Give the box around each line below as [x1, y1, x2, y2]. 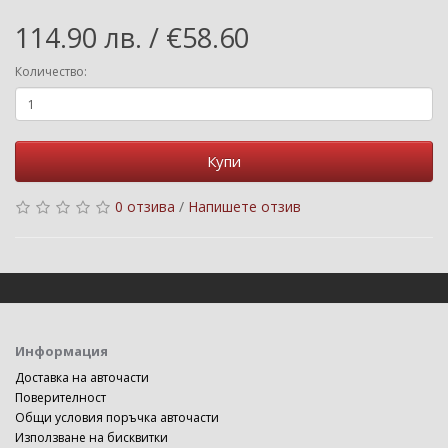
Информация [15, 342, 108, 360]
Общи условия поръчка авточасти [15, 409, 219, 426]
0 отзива [115, 197, 175, 216]
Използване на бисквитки [15, 429, 168, 446]
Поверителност [15, 389, 106, 406]
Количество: [15, 63, 87, 80]
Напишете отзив [188, 197, 301, 216]
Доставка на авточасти [15, 369, 149, 386]
